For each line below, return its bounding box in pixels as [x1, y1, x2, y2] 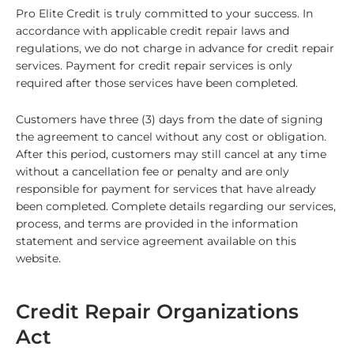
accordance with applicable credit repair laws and [16, 24, 289, 38]
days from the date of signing [156, 113, 323, 126]
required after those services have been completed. [16, 77, 301, 90]
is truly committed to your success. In [100, 7, 313, 21]
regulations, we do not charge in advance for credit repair [16, 42, 334, 55]
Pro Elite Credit [16, 7, 100, 21]
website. [16, 252, 61, 265]
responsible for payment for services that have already [16, 183, 316, 196]
